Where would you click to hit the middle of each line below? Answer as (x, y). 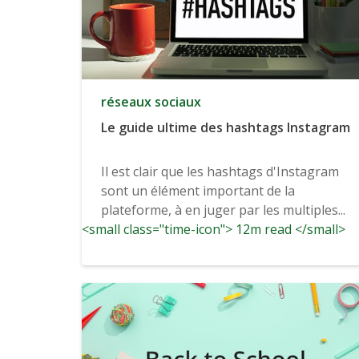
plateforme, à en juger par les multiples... (223, 210)
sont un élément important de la (198, 191)
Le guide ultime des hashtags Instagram (226, 128)
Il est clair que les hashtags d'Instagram (220, 172)
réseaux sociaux (151, 102)
